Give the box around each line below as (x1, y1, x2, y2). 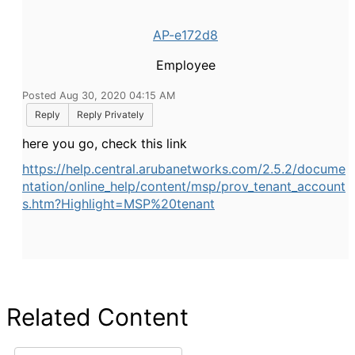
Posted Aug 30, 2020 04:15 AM (22, 90, 175, 101)
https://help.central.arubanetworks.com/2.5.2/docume (22, 161, 345, 177)
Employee (155, 57, 216, 73)
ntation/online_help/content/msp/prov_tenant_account (22, 178, 345, 194)
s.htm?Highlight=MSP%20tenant (22, 196, 215, 212)
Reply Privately (77, 109, 144, 120)
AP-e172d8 (153, 27, 218, 43)
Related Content (6, 303, 189, 331)
